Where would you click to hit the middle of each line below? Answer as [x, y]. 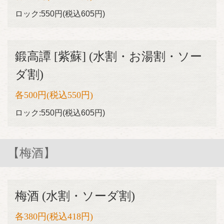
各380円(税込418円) [54, 216]
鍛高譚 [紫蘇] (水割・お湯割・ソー [108, 56]
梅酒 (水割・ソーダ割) [75, 196]
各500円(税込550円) [54, 95]
